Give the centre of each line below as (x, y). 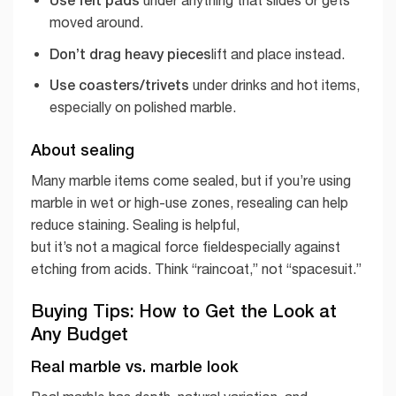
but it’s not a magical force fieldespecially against (186, 247)
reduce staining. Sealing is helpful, (135, 225)
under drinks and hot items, (274, 85)
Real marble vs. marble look (135, 366)
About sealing (83, 150)
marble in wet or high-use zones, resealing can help (190, 203)
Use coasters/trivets (119, 85)
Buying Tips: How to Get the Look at (184, 310)
